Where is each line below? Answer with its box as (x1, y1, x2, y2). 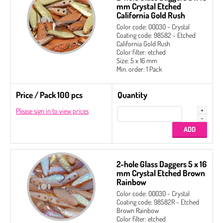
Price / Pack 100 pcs (16, 89, 83, 100)
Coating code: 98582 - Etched (116, 30, 196, 39)
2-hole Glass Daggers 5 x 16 (116, 158, 207, 169)
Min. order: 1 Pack (116, 64, 162, 73)
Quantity (117, 89, 147, 100)
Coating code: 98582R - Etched (116, 197, 199, 206)
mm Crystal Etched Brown (116, 167, 205, 178)
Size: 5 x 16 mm (116, 56, 157, 65)
